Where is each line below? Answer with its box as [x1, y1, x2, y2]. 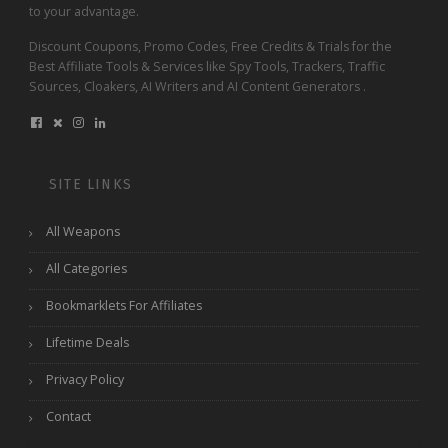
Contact [46, 408, 91, 426]
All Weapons [46, 223, 120, 241]
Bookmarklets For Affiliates [46, 297, 202, 315]
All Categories [46, 260, 127, 278]
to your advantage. [29, 3, 139, 21]
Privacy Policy [46, 371, 124, 389]
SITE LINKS [49, 176, 132, 194]
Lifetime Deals [46, 334, 129, 352]
